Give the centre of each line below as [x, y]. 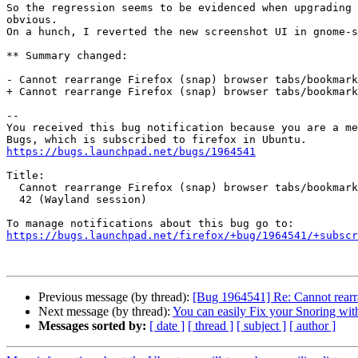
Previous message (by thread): [115, 297]
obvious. [32, 20]
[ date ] [167, 326]
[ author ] [312, 326]
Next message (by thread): [105, 312]
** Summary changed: [67, 56]
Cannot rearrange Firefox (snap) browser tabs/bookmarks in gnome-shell [13, 188]
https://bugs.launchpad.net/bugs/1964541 [131, 152]
